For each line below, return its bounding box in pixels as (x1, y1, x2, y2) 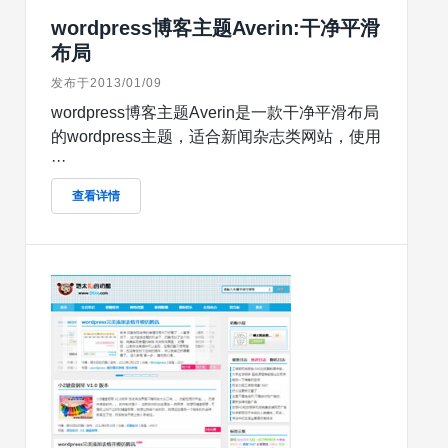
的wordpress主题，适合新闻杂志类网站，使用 (51, 128, 381, 146)
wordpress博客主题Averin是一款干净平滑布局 (51, 104, 379, 122)
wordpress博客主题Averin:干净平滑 (51, 17, 380, 40)
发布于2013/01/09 (51, 76, 162, 91)
